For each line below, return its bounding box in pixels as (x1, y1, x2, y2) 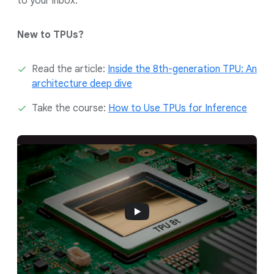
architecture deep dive (32, 78, 132, 91)
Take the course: (32, 102, 108, 115)
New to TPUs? (17, 29, 84, 42)
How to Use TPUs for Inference (108, 102, 247, 115)
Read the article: (32, 63, 108, 76)
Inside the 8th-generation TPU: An (108, 63, 257, 76)
